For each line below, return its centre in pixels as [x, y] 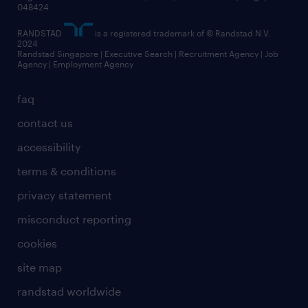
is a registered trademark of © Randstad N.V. [182, 33]
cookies [37, 243]
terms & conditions [67, 170]
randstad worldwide [69, 291]
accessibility [49, 146]
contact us [45, 122]
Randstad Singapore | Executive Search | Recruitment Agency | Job [148, 53]
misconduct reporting [74, 219]
